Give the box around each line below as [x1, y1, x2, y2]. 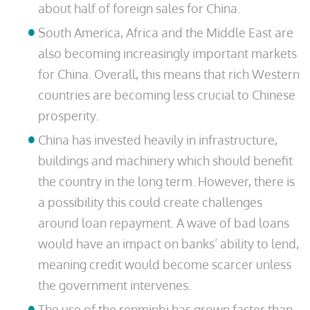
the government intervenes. [38, 277, 191, 293]
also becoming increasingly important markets [38, 46, 297, 61]
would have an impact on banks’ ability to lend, [38, 236, 299, 251]
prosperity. [38, 108, 98, 123]
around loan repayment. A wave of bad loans [38, 215, 289, 230]
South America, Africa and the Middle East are [38, 25, 293, 40]
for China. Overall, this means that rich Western [38, 66, 300, 82]
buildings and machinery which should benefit [38, 153, 293, 168]
